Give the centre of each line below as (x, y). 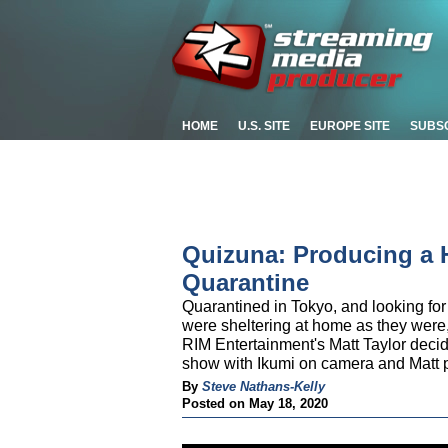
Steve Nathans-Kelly (263, 386)
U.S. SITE (264, 126)
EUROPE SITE (350, 126)
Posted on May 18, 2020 (255, 403)
